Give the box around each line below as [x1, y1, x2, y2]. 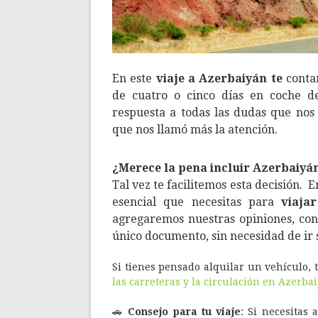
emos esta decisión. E [198, 177, 316, 192]
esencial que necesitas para [112, 194, 282, 209]
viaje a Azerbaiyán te [155, 72, 283, 86]
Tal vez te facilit [112, 177, 199, 192]
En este [112, 72, 156, 86]
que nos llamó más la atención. [112, 123, 278, 137]
